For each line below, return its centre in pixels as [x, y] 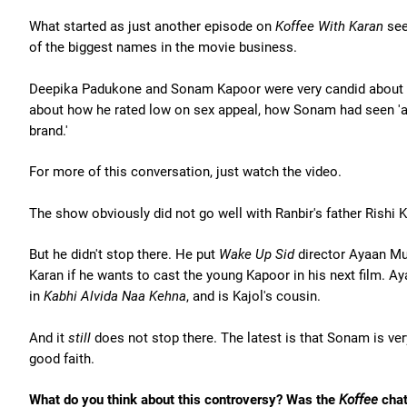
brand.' [49, 130]
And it [49, 338]
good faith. [62, 358]
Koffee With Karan [331, 26]
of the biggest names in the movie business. [163, 47]
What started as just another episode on [152, 26]
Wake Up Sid [258, 254]
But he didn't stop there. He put [124, 254]
